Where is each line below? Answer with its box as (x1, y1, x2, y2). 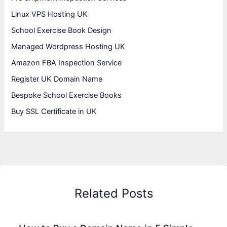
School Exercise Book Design (11, 26, 112, 35)
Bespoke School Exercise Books (11, 91, 122, 100)
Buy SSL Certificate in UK (11, 106, 97, 116)
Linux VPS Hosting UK (11, 10, 88, 19)
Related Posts (74, 186, 153, 201)
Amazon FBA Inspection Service (11, 58, 122, 68)
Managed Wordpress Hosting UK (11, 42, 126, 52)
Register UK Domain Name (11, 74, 103, 84)
